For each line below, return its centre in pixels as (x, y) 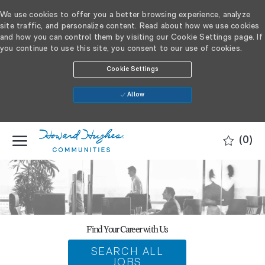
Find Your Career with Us (127, 230)
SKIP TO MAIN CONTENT (132, 127)
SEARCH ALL (127, 253)
